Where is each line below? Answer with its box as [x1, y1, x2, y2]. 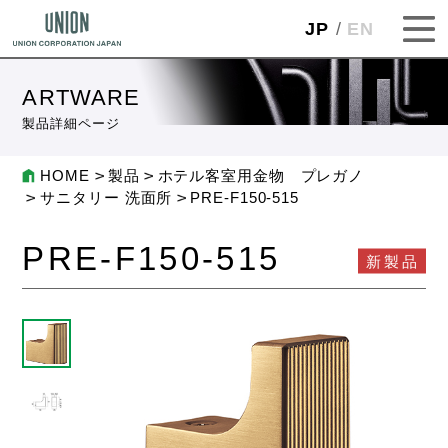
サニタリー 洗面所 [40, 190, 173, 207]
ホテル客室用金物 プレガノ [157, 168, 365, 185]
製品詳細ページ [22, 116, 120, 132]
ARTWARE [22, 85, 141, 111]
